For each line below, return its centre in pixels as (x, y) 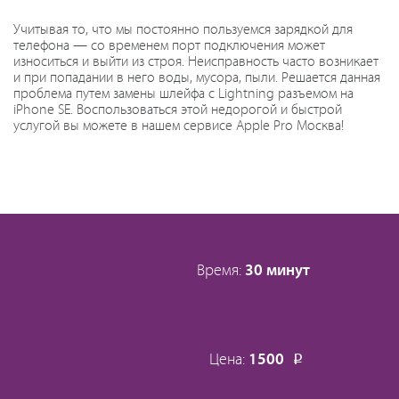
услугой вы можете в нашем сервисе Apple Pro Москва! (179, 126)
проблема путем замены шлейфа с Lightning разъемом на (183, 94)
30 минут (277, 270)
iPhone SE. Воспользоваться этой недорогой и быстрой (178, 110)
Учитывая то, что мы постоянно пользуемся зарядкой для (183, 29)
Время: (221, 270)
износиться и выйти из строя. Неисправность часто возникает (196, 61)
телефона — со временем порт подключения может (169, 45)
